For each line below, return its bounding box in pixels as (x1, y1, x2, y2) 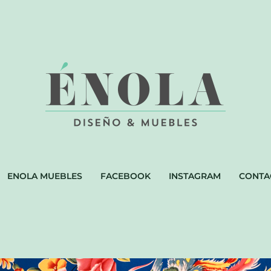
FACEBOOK (100, 171, 151, 182)
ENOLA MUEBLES (7, 171, 82, 182)
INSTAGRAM (169, 171, 221, 182)
